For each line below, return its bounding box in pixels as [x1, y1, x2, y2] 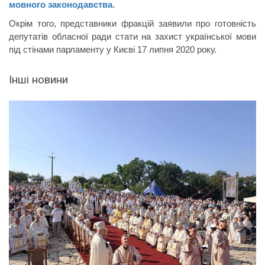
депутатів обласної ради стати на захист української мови [9, 31, 256, 42]
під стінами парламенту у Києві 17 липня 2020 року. [9, 44, 216, 55]
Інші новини [9, 73, 68, 87]
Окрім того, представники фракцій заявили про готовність [9, 18, 256, 29]
